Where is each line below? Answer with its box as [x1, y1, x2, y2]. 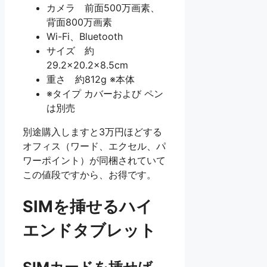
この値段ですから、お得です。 [23, 169, 156, 181]
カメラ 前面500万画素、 [46, 2, 160, 14]
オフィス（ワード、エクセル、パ [23, 140, 166, 153]
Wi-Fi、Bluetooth [46, 30, 123, 43]
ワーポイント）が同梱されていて [23, 154, 166, 167]
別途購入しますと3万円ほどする [23, 126, 162, 138]
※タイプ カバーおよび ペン [46, 88, 163, 100]
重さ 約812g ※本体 [46, 73, 135, 86]
